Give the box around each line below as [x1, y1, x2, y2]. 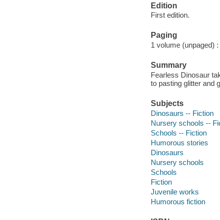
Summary [150, 61, 187, 70]
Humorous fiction [150, 197, 205, 206]
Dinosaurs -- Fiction [150, 109, 214, 117]
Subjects [150, 99, 184, 108]
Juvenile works [150, 187, 199, 196]
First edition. [150, 11, 190, 20]
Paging [150, 31, 177, 40]
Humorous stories [150, 138, 208, 147]
